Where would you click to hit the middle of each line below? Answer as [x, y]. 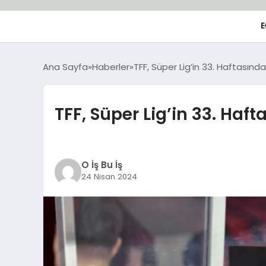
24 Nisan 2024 [109, 177]
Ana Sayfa [65, 66]
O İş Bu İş [102, 165]
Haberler [111, 66]
